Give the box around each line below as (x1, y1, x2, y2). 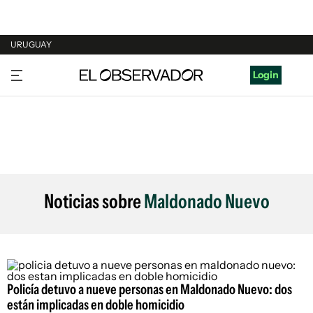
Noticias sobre (43, 189, 144, 213)
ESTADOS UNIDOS (10, 144, 96, 156)
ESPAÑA (10, 117, 49, 130)
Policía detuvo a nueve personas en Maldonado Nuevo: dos (7, 281, 292, 298)
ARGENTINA (10, 91, 68, 103)
